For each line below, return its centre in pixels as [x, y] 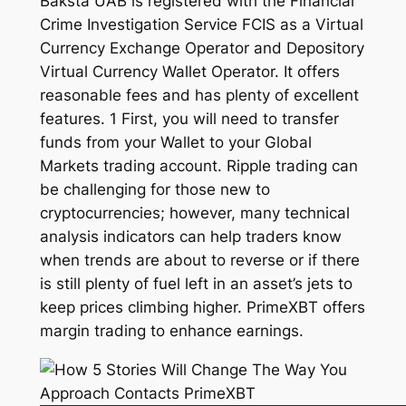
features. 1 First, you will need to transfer [189, 119]
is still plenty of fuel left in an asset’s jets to [196, 284]
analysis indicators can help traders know [190, 237]
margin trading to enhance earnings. [171, 331]
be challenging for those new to [155, 190]
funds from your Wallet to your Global [175, 143]
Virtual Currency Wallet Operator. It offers [189, 72]
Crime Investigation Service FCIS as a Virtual [201, 25]
